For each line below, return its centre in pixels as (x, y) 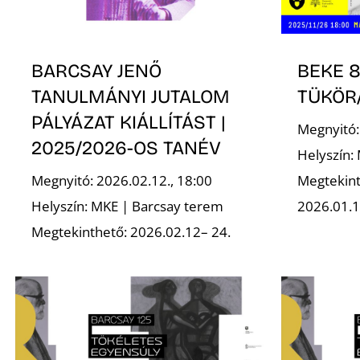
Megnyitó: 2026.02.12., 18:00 (122, 180)
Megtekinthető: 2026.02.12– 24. (131, 231)
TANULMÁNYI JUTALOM (131, 96)
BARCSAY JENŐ (97, 70)
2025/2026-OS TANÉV (127, 147)
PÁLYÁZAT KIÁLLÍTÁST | (129, 122)
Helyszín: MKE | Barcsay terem (128, 206)
